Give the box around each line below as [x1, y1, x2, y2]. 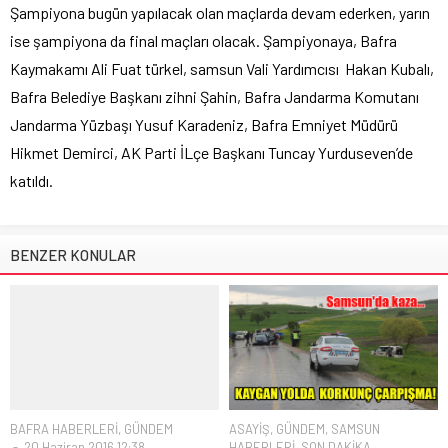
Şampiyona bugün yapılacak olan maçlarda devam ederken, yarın [10, 2, 430, 22]
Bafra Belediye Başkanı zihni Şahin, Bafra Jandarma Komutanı [10, 86, 419, 106]
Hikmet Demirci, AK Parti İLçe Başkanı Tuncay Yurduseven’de [10, 142, 413, 162]
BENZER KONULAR [10, 245, 136, 264]
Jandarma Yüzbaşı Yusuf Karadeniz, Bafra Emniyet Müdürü [10, 114, 398, 134]
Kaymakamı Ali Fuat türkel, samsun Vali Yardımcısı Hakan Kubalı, [10, 58, 434, 78]
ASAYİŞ [229, 421, 270, 438]
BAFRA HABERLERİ [10, 421, 118, 438]
